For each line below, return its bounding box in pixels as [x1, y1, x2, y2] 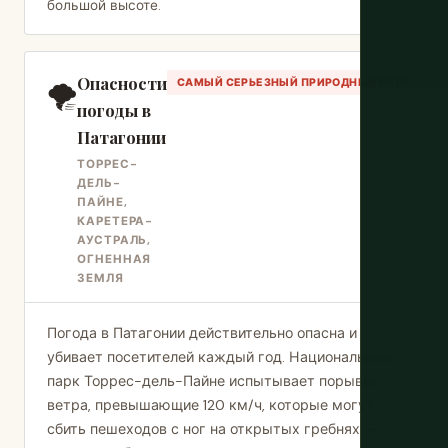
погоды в [77, 99, 151, 121]
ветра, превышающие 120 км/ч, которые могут [47, 396, 374, 414]
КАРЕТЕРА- [77, 214, 154, 229]
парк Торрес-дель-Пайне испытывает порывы [47, 372, 374, 390]
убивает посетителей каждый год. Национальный [47, 348, 392, 366]
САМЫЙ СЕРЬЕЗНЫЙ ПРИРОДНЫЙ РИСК [177, 76, 412, 89]
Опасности [77, 72, 167, 94]
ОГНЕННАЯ [77, 252, 152, 267]
